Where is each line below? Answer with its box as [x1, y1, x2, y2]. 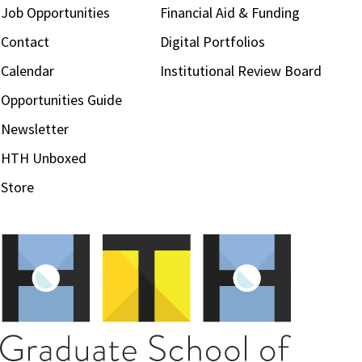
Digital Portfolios [160, 32, 266, 51]
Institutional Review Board [160, 61, 322, 80]
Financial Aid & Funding [160, 3, 301, 22]
